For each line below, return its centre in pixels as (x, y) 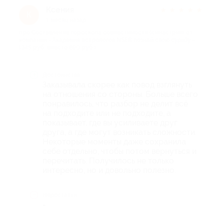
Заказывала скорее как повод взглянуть (117, 84)
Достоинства (61, 75)
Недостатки (60, 195)
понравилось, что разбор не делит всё (115, 103)
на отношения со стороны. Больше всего (120, 94)
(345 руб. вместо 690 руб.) (57, 47)
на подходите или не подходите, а (107, 113)
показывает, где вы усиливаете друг (110, 122)
